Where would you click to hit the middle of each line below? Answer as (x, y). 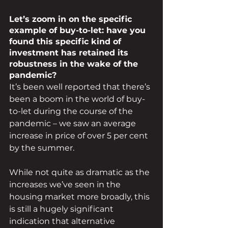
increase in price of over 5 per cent (80, 136)
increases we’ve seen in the (66, 185)
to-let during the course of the (72, 111)
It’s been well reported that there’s (81, 87)
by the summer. (42, 148)
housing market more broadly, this (80, 197)
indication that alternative (63, 221)
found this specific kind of (66, 42)
